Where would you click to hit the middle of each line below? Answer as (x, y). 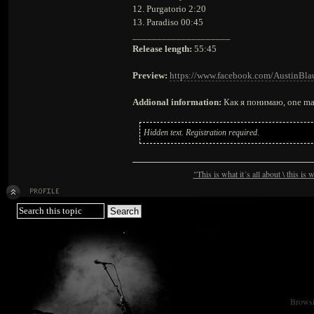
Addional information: (177, 102)
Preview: (150, 75)
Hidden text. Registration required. (202, 132)
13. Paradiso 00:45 (168, 22)
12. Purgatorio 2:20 (169, 9)
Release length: (162, 49)
